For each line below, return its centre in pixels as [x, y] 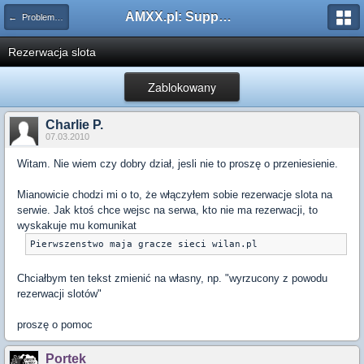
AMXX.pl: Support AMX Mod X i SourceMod [225, 17]
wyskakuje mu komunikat [77, 225]
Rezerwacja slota [52, 52]
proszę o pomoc [55, 325]
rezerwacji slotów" [59, 294]
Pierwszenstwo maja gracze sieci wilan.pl [144, 244]
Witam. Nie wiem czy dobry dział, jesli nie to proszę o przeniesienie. [178, 164]
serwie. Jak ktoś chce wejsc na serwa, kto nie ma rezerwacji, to [167, 210]
